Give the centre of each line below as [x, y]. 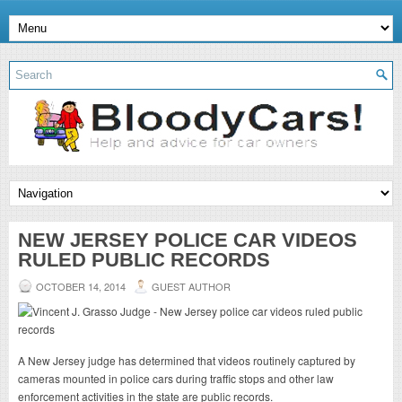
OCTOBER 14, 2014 [81, 286]
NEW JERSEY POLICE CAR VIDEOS [188, 240]
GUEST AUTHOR [191, 286]
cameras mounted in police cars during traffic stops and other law [176, 378]
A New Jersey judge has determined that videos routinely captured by [187, 360]
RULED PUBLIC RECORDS [144, 259]
